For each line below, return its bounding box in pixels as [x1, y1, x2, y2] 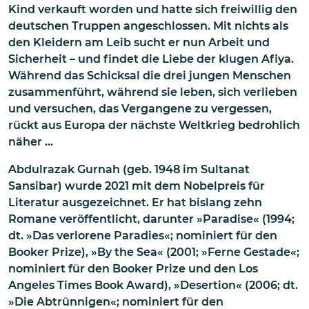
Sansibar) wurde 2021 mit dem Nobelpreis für [8, 179, 265, 192]
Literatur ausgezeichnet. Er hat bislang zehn [8, 195, 262, 209]
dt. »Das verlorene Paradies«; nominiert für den [8, 228, 277, 242]
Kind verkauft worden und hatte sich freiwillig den [8, 2, 297, 16]
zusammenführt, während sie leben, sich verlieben [8, 85, 297, 99]
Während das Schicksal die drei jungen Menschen [8, 68, 291, 82]
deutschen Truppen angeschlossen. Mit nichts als [8, 19, 288, 32]
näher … [8, 134, 53, 148]
